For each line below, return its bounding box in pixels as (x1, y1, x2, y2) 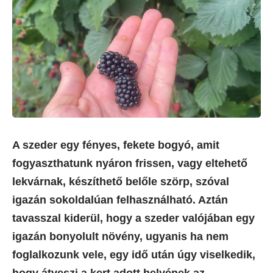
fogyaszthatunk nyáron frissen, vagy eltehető (12, 157, 247, 170)
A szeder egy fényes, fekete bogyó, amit (12, 139, 219, 152)
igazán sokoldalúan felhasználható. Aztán (12, 194, 228, 207)
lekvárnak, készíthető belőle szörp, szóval (12, 175, 229, 188)
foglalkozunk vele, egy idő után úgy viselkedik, (12, 249, 255, 261)
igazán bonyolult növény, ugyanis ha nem (12, 230, 229, 243)
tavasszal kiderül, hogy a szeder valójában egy (12, 212, 255, 225)
